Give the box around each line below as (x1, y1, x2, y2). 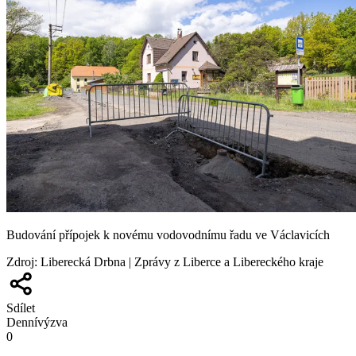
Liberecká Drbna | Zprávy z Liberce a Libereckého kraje (41, 254, 323, 269)
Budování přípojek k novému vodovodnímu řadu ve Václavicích (6, 227, 330, 242)
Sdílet (6, 300, 35, 315)
